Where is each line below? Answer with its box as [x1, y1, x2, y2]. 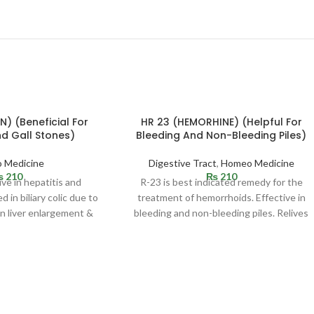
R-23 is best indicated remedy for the [139, 175, 303, 188]
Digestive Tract [148, 156, 217, 169]
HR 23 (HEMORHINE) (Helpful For [140, 114, 302, 129]
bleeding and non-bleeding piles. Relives [134, 206, 309, 219]
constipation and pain [174, 221, 268, 234]
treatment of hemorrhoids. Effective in [137, 191, 306, 203]
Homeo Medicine [220, 156, 294, 169]
